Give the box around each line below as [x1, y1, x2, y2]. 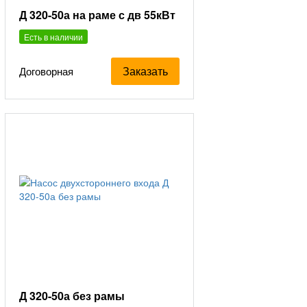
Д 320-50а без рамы [19, 287, 125, 304]
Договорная [19, 64, 74, 79]
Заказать [123, 62, 169, 79]
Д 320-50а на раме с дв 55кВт [19, 6, 176, 23]
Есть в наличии [24, 30, 84, 42]
